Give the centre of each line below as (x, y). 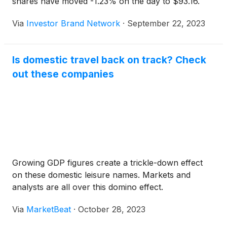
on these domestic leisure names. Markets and (101, 175)
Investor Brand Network (73, 23)
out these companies (63, 74)
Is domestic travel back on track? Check (109, 60)
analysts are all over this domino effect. (88, 187)
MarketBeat (49, 209)
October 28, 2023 (112, 209)
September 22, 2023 (166, 23)
